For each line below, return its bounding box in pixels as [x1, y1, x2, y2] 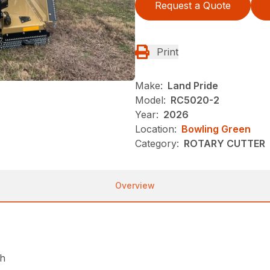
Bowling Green [181, 123, 251, 136]
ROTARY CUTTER [184, 137, 265, 150]
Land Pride [168, 80, 218, 92]
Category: [135, 137, 179, 150]
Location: [135, 123, 177, 136]
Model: [135, 94, 166, 107]
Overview [115, 180, 155, 191]
